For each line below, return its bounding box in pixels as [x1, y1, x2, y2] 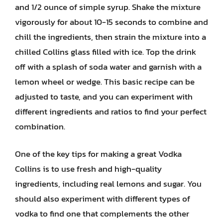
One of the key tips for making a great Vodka [15, 147, 182, 160]
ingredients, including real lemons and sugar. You [15, 177, 202, 190]
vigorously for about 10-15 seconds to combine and [15, 15, 208, 28]
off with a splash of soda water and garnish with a [15, 60, 202, 73]
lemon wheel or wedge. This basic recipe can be [15, 75, 195, 88]
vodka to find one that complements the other [15, 207, 189, 220]
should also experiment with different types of [15, 192, 190, 205]
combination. [15, 119, 65, 133]
